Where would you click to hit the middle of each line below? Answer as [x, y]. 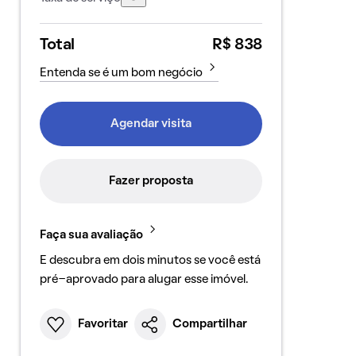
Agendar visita [151, 124]
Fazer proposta [151, 181]
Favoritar [103, 324]
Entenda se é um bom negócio [121, 73]
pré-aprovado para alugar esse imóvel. [143, 280]
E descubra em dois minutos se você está [150, 261]
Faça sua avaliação [91, 235]
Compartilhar [209, 324]
